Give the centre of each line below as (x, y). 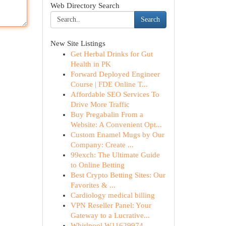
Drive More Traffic (100, 104)
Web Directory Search (85, 6)
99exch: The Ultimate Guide (115, 155)
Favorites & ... (93, 185)
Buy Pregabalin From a (107, 115)
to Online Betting (97, 165)
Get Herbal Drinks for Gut (111, 54)
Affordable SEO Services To (115, 94)
